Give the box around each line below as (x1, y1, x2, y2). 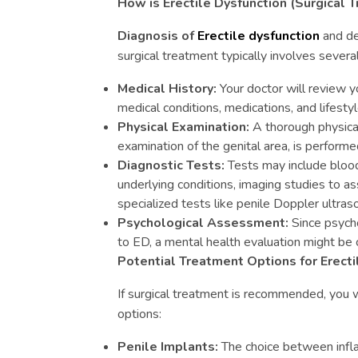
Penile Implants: (117, 338, 218, 356)
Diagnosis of (117, 27, 197, 45)
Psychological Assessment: (117, 214, 288, 232)
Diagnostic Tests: (117, 157, 225, 174)
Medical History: (117, 80, 217, 97)
